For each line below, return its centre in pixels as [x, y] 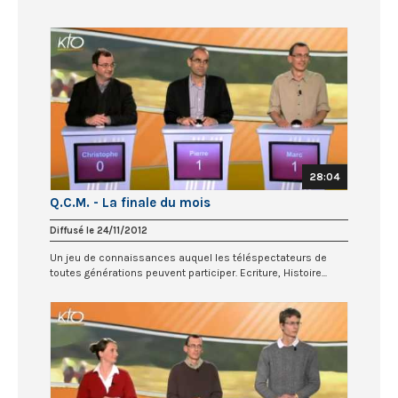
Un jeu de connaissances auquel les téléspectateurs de [188, 257]
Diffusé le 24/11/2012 [99, 230]
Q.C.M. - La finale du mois [130, 202]
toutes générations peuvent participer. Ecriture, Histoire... [188, 272]
